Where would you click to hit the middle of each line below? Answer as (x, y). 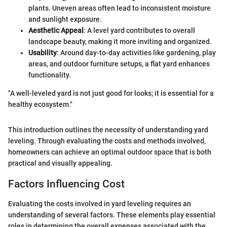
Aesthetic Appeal (56, 31)
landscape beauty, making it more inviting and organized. (120, 42)
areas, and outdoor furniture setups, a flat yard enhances (119, 64)
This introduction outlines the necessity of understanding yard (108, 130)
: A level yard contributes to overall (139, 31)
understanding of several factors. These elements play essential (112, 215)
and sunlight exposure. (65, 20)
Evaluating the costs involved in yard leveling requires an (100, 203)
